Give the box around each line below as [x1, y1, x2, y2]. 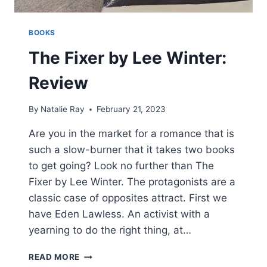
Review [29, 72, 88, 93]
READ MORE [29, 252, 80, 262]
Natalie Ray [41, 104, 85, 114]
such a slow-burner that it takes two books [29, 144, 235, 156]
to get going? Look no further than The [29, 160, 214, 172]
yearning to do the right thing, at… [29, 224, 191, 237]
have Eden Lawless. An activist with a [29, 208, 210, 221]
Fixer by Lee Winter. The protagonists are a [29, 176, 235, 188]
